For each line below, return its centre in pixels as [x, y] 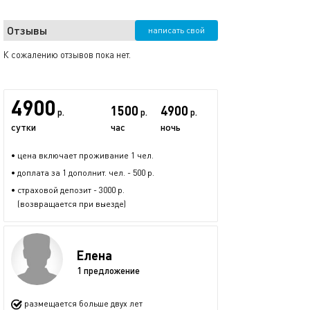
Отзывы [27, 30]
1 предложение [108, 270]
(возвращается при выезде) [69, 204]
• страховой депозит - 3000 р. [68, 190]
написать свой [176, 30]
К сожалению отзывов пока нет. [67, 55]
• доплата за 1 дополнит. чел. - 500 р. [83, 173]
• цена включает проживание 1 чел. [82, 155]
